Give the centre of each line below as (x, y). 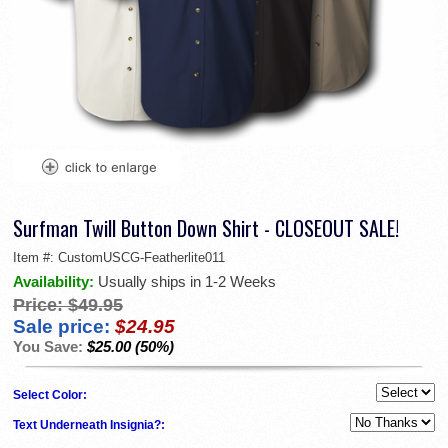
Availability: (55, 282)
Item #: (35, 258)
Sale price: (61, 327)
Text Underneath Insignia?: (90, 425)
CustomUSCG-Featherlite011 (141, 258)
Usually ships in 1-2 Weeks (187, 282)
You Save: (50, 347)
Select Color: (51, 395)
